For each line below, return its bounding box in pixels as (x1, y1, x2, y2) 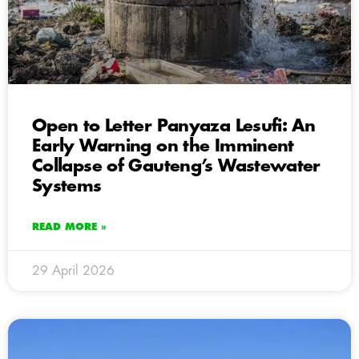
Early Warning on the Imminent (32, 137, 294, 155)
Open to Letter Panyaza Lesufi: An (32, 117, 316, 135)
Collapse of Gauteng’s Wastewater (32, 157, 321, 175)
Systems (32, 177, 102, 195)
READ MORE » (32, 221, 107, 232)
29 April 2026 (32, 264, 115, 277)
